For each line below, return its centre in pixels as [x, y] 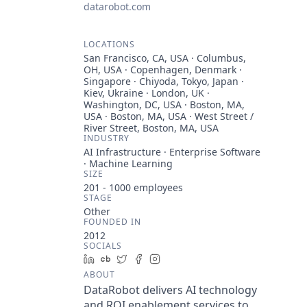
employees [157, 187]
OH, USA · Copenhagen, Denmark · [163, 70]
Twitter [148, 259]
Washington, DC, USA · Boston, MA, [164, 105]
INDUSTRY [107, 138]
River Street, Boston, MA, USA [151, 128]
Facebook [170, 259]
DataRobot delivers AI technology [170, 290]
